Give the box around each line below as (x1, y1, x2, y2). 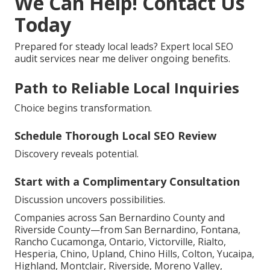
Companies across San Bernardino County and (14, 211, 225, 225)
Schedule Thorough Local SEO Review (14, 128, 216, 143)
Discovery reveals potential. (14, 147, 139, 161)
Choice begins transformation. (14, 101, 152, 115)
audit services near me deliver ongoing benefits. (14, 52, 230, 66)
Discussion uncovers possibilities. (14, 193, 165, 207)
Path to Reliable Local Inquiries (14, 78, 239, 98)
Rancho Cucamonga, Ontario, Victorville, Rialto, (14, 235, 226, 249)
